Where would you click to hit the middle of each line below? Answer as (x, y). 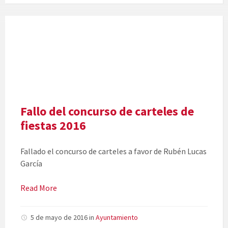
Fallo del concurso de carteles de (107, 111)
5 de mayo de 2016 (60, 218)
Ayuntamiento (117, 218)
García (31, 164)
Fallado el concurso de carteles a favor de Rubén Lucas (113, 151)
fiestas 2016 (53, 126)
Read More (39, 188)
